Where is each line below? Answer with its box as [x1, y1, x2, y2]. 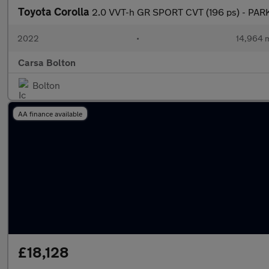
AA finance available [18, 109, 82, 118]
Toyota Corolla [18, 5, 92, 18]
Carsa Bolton [18, 56, 76, 68]
